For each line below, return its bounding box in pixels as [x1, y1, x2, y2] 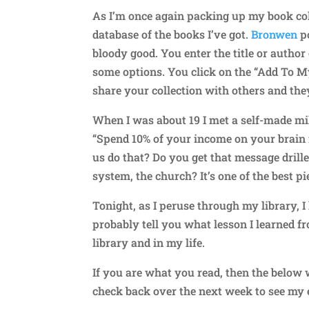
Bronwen [251, 26, 298, 41]
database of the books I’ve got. [92, 26, 252, 41]
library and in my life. [92, 235, 206, 250]
